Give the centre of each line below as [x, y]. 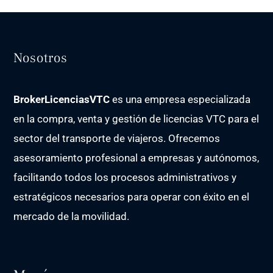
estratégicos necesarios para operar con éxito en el [132, 197]
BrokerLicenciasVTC [62, 99]
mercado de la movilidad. [72, 216]
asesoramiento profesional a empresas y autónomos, [136, 158]
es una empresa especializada [180, 99]
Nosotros [41, 58]
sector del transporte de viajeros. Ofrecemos [117, 138]
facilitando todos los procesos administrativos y [125, 177]
